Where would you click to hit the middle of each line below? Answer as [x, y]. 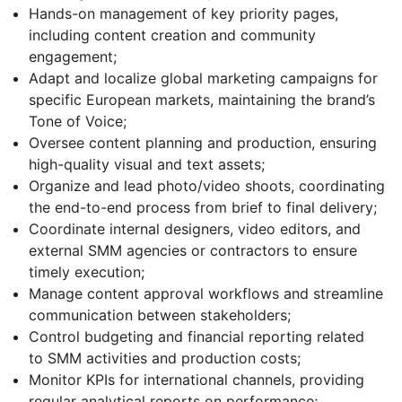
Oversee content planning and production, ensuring [203, 142]
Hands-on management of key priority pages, [184, 13]
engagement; [73, 56]
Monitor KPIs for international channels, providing [197, 379]
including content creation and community [172, 35]
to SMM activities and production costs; [165, 358]
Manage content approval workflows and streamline [206, 293]
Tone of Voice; [78, 121]
